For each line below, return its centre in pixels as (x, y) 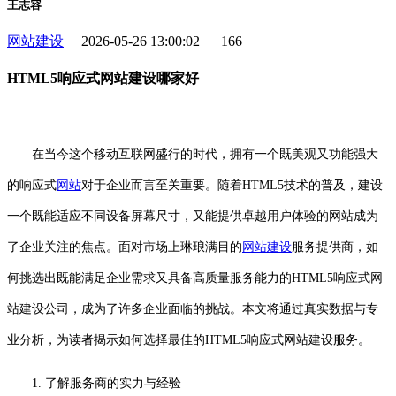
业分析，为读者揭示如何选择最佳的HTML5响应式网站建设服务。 (189, 339)
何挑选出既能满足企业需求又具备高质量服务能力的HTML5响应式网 (195, 278)
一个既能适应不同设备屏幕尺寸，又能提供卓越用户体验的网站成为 (193, 216)
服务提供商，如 (335, 247)
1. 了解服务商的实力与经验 (107, 383)
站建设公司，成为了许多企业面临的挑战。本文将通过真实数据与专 (193, 308)
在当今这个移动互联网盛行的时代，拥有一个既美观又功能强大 (193, 154)
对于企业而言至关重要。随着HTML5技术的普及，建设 (232, 185)
